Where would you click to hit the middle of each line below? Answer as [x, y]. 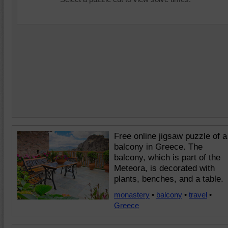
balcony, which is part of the [167, 158]
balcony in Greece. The [158, 147]
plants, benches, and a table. [169, 179]
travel [198, 195]
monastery [132, 195]
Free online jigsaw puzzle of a [170, 136]
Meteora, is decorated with [164, 168]
